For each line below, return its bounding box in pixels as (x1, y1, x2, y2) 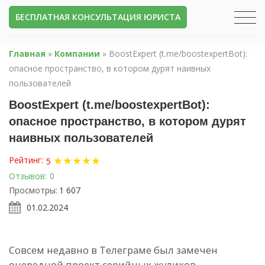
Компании (54, 48, 100, 59)
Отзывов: (9, 170, 47, 182)
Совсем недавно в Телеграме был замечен (9, 243, 218, 257)
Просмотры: (9, 184, 57, 196)
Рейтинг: (9, 154, 43, 166)
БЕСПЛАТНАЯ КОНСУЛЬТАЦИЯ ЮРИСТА (15, 11, 180, 22)
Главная (9, 48, 46, 59)
